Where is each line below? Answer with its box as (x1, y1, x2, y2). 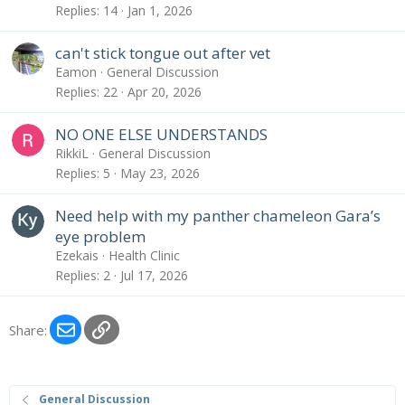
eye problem (55, 226, 146, 248)
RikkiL (55, 145, 89, 163)
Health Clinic (108, 247, 180, 265)
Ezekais (55, 247, 99, 265)
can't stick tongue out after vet (55, 42, 270, 64)
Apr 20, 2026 (127, 82, 202, 100)
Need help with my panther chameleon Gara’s (55, 205, 381, 227)
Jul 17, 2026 (120, 266, 188, 284)
